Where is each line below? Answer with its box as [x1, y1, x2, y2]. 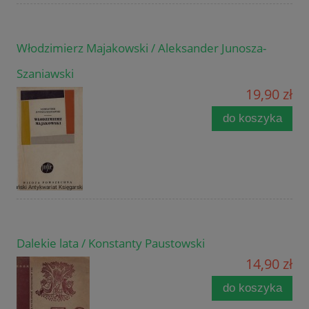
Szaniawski [17, 66, 74, 82]
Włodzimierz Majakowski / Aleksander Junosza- [17, 40, 266, 57]
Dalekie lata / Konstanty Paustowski [17, 235, 205, 252]
